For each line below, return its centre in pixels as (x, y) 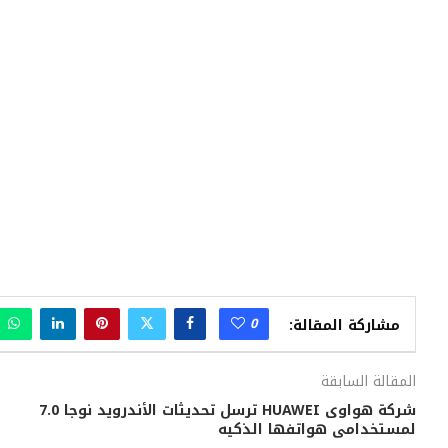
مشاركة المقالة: (344, 326)
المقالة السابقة (368, 381)
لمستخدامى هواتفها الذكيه (317, 429)
